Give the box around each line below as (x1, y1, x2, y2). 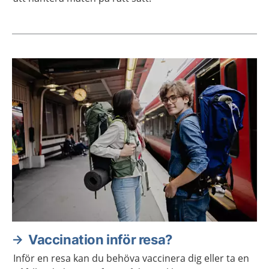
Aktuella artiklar (12, 70, 113, 86)
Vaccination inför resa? (28, 232, 172, 247)
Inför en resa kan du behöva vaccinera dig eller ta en (13, 252, 249, 265)
